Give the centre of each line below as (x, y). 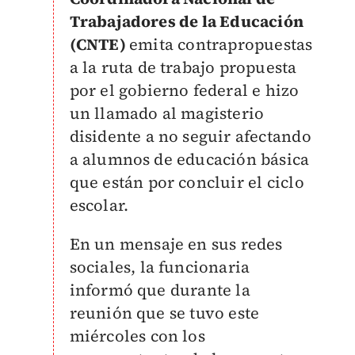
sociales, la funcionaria (160, 267)
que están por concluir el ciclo (187, 182)
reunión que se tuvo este (164, 313)
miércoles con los (137, 336)
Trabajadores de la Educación (187, 21)
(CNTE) (99, 44)
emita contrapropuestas (221, 44)
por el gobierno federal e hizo (184, 90)
